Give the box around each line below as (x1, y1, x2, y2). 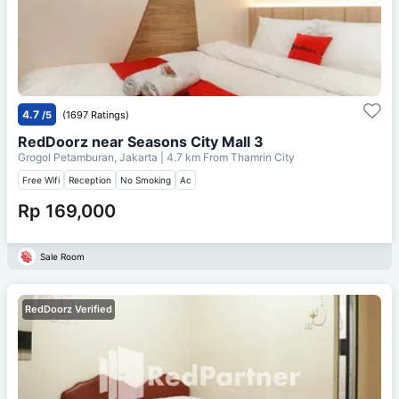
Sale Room (40, 250, 85, 262)
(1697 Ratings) (62, 108, 129, 121)
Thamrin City (231, 150, 295, 164)
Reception (69, 174, 111, 185)
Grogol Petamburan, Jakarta (18, 150, 160, 164)
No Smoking (120, 174, 171, 185)
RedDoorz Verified (25, 302, 112, 315)
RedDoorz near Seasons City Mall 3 (18, 132, 264, 151)
